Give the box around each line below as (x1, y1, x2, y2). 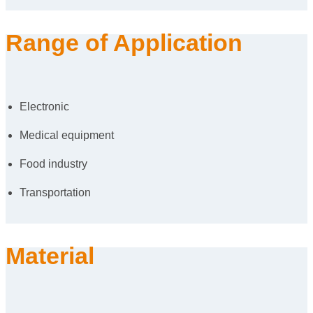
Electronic (20, 100, 69, 112)
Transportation (20, 186, 91, 198)
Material (6, 242, 94, 269)
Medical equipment (20, 129, 117, 141)
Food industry (20, 157, 87, 170)
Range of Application (6, 29, 242, 56)
